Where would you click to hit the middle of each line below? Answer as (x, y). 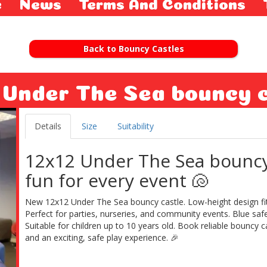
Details (48, 126)
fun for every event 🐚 (117, 181)
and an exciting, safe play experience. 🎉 (102, 238)
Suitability (136, 126)
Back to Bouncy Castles (133, 49)
